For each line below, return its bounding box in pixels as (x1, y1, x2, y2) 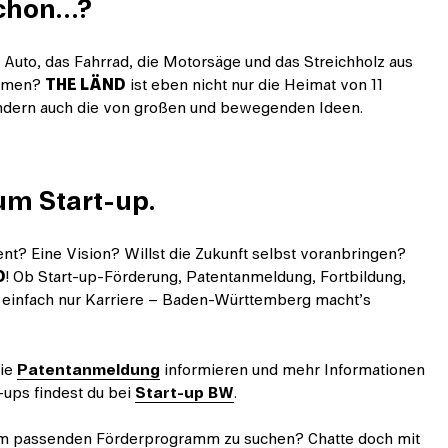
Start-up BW (134, 380, 234, 405)
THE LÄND (44, 73, 126, 98)
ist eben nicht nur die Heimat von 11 (125, 73, 383, 98)
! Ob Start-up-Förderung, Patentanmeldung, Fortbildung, (5, 265, 406, 290)
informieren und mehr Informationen (159, 357, 425, 382)
